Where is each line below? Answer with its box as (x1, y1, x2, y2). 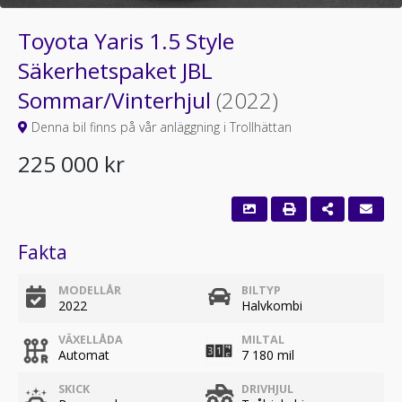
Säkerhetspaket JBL (18, 56, 213, 85)
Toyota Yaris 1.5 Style (18, 26, 234, 56)
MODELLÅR (58, 283, 121, 298)
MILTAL (241, 332, 284, 347)
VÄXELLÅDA (58, 332, 123, 347)
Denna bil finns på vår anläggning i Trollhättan (28, 118, 292, 135)
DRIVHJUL (241, 381, 293, 397)
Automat (58, 346, 109, 363)
